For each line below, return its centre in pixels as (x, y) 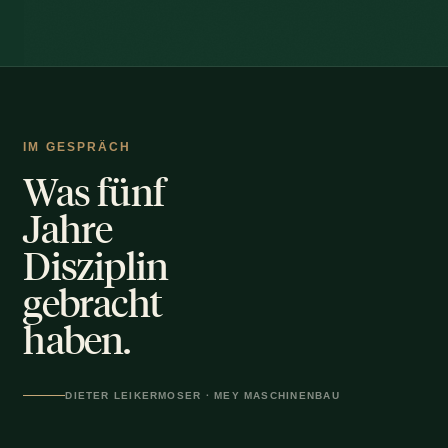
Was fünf (94, 190)
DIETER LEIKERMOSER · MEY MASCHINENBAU (202, 395)
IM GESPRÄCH (77, 146)
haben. (77, 338)
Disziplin (96, 264)
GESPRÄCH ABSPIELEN (180, 383)
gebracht (93, 301)
